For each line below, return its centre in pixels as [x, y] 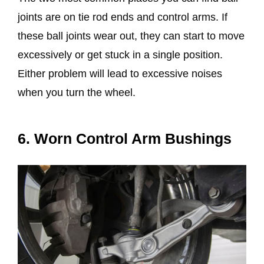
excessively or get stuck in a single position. [120, 55]
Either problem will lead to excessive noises [120, 73]
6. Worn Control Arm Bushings [125, 138]
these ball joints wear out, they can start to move [131, 36]
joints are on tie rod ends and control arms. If [123, 17]
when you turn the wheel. [77, 92]
